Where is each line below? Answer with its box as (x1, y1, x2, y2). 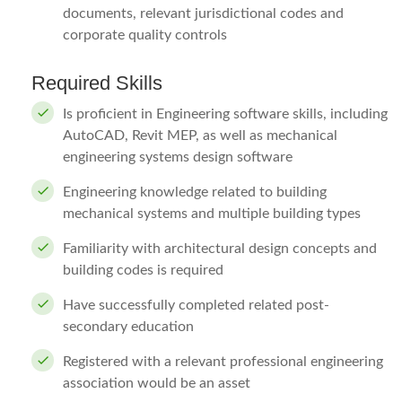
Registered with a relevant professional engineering (63, 354, 383, 369)
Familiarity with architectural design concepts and (63, 241, 377, 256)
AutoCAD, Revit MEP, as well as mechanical (63, 128, 337, 143)
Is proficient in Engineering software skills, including (63, 107, 388, 121)
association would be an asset (63, 376, 250, 390)
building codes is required (63, 263, 223, 277)
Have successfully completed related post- (63, 298, 329, 312)
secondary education (63, 319, 194, 334)
